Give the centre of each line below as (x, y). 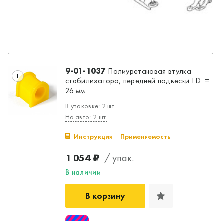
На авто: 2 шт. (86, 117)
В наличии (83, 172)
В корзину (105, 195)
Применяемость (146, 136)
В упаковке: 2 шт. (91, 105)
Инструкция (93, 136)
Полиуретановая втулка (148, 71)
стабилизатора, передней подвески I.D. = (137, 80)
